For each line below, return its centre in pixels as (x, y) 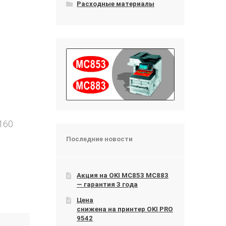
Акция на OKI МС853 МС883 (123, 175)
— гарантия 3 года (107, 184)
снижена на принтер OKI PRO (125, 209)
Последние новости (99, 139)
